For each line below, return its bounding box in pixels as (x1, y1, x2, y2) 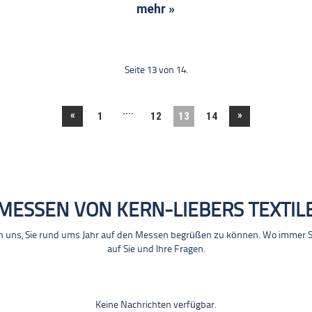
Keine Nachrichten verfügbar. (95, 299, 217, 311)
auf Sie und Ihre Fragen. (107, 244, 205, 255)
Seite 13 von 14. (124, 65, 188, 76)
